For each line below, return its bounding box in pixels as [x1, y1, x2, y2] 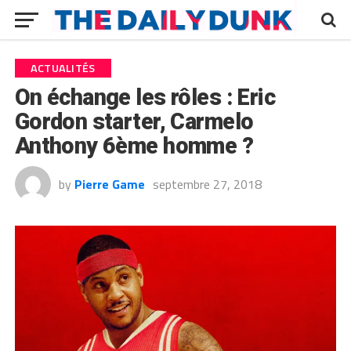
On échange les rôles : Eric [14, 84, 276, 110]
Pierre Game [74, 175, 145, 194]
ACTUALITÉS [30, 60, 96, 77]
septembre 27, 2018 [152, 175, 262, 194]
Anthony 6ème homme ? [14, 132, 254, 159]
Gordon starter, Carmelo [14, 108, 254, 135]
